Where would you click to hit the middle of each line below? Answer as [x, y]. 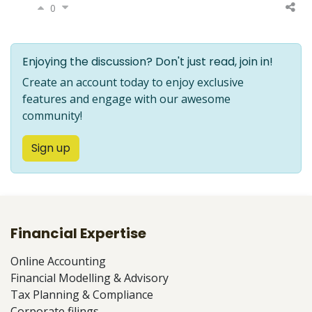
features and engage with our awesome [126, 99]
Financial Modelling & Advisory [89, 278]
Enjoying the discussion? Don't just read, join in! [148, 62]
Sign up [51, 148]
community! [52, 116]
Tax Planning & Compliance [82, 295]
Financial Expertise [78, 234]
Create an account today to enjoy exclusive [133, 83]
